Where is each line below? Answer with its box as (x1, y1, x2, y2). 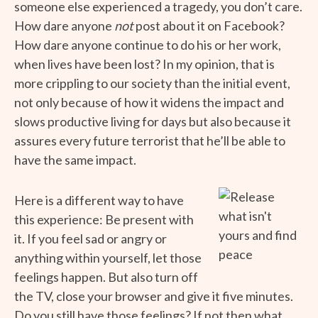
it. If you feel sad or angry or (14, 230, 167, 246)
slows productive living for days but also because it (14, 113, 291, 129)
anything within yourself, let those (14, 249, 202, 265)
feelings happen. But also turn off (14, 268, 198, 285)
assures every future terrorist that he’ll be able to (14, 132, 285, 148)
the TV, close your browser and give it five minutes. (14, 287, 293, 304)
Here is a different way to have (14, 192, 184, 208)
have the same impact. (14, 151, 136, 168)
